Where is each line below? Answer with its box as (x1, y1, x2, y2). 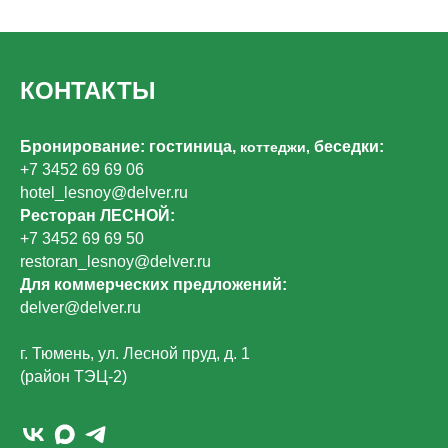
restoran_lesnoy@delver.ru (20, 253, 211, 271)
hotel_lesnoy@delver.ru (20, 184, 188, 202)
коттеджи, (240, 139, 314, 156)
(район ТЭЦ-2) (20, 368, 127, 386)
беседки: (314, 138, 384, 156)
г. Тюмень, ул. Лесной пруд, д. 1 (20, 345, 250, 363)
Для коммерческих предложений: (20, 276, 287, 294)
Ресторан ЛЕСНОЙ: (20, 207, 175, 225)
